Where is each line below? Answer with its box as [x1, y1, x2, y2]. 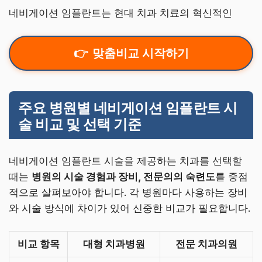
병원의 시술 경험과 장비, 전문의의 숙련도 [32, 170, 215, 182]
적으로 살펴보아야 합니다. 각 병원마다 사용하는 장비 [9, 186, 247, 198]
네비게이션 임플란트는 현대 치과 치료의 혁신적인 [9, 6, 232, 19]
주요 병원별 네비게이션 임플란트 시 [18, 99, 237, 116]
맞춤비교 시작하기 [92, 46, 189, 61]
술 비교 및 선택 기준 [18, 115, 142, 133]
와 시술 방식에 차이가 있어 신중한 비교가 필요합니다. [9, 202, 250, 214]
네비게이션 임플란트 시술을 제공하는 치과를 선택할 [9, 154, 242, 167]
